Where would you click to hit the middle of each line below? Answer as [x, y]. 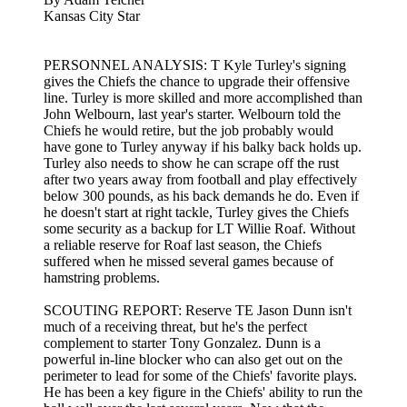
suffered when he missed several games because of [189, 261]
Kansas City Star [92, 15]
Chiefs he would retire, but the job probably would [189, 130]
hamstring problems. [102, 277]
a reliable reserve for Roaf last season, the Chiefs [183, 244]
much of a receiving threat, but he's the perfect [175, 326]
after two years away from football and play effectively [200, 179]
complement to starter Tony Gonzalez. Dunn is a [182, 342]
